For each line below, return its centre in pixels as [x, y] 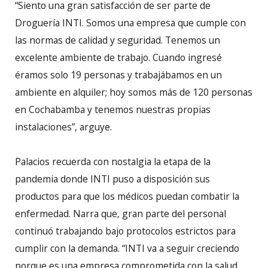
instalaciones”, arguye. [63, 127]
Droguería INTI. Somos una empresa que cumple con [130, 23]
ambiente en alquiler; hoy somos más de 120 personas [134, 92]
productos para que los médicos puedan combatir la [127, 197]
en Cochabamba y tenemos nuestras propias [113, 110]
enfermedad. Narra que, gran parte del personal [121, 214]
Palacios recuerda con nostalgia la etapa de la [113, 162]
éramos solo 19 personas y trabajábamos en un [118, 75]
